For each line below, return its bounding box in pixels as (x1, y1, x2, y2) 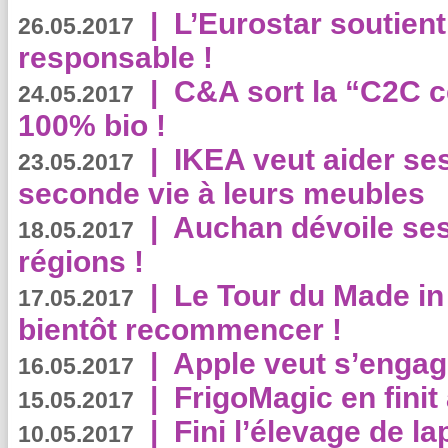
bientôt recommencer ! (18, 313, 342, 346)
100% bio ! (18, 109, 166, 142)
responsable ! (18, 41, 213, 74)
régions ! (18, 245, 144, 278)
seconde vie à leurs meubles (18, 177, 425, 210)
